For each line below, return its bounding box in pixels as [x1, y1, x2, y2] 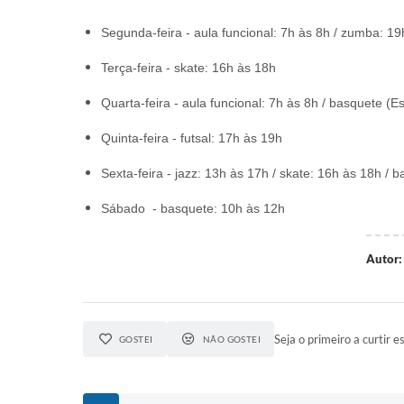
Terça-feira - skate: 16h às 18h [101, 60, 276, 75]
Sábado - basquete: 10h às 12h [101, 201, 285, 216]
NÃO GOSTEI [202, 334, 262, 344]
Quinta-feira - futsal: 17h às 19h [101, 131, 282, 145]
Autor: [365, 252, 402, 266]
